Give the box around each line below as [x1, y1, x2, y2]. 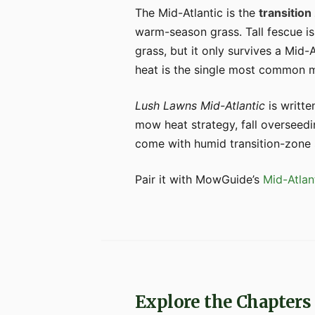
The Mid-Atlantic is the [135, 6, 259, 20]
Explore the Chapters [135, 291, 311, 313]
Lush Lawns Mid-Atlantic [135, 98, 265, 112]
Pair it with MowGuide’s [135, 172, 263, 186]
